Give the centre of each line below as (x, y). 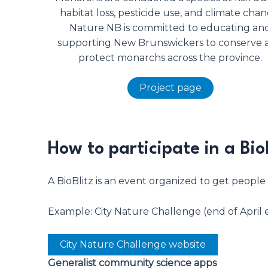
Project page (170, 87)
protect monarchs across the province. (170, 57)
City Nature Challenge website (133, 245)
